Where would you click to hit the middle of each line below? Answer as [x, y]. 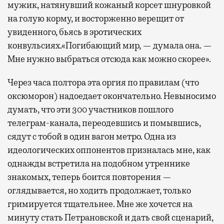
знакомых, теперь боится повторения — [89, 177]
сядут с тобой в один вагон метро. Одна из [92, 137]
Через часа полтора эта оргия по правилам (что [103, 83]
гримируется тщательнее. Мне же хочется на [100, 204]
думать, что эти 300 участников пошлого [90, 110]
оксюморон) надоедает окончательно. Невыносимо [112, 96]
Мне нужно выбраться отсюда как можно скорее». [109, 59]
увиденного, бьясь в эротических [74, 32]
